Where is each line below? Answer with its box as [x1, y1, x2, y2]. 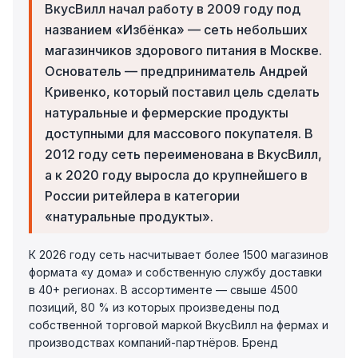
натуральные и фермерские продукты [45, 105, 288, 121]
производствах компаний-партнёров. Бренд [29, 336, 278, 349]
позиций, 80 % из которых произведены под [29, 300, 280, 314]
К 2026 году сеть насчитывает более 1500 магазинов [29, 248, 328, 261]
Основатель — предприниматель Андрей [45, 63, 308, 79]
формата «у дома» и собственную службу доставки [29, 265, 322, 279]
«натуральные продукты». [45, 209, 213, 225]
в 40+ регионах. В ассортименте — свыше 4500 [29, 283, 298, 296]
